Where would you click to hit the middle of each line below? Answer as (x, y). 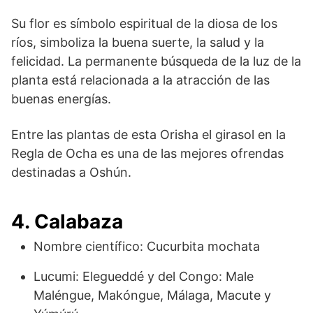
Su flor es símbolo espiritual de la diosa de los (144, 23)
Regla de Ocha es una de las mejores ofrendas (147, 153)
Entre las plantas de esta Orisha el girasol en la (148, 134)
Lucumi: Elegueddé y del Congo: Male (144, 276)
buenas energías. (61, 99)
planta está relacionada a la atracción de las (140, 80)
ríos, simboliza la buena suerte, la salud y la (138, 42)
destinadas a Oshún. (71, 172)
